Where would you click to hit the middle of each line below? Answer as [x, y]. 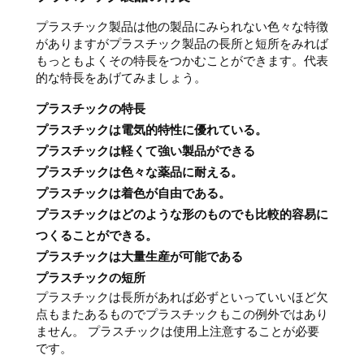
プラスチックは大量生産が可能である [139, 256]
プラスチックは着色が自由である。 [133, 193]
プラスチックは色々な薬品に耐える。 [139, 172]
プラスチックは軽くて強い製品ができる [145, 151]
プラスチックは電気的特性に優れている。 [152, 130]
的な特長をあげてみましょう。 [121, 78]
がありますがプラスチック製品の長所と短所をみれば [182, 43]
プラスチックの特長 [91, 108]
